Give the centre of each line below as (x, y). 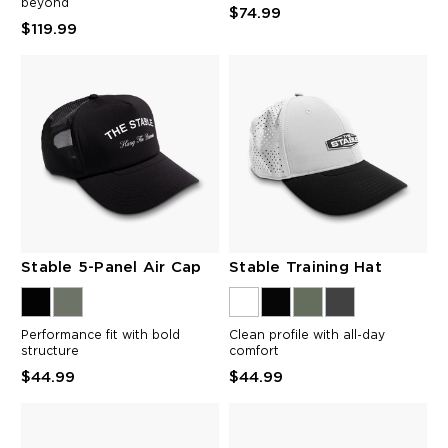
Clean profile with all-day (307, 334)
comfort (254, 350)
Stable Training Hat (305, 267)
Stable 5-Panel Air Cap (111, 267)
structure (50, 350)
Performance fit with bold (100, 334)
